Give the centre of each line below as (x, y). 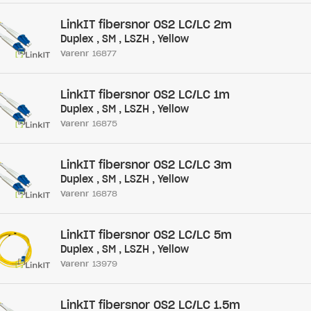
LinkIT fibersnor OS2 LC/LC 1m (145, 94)
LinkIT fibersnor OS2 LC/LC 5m (146, 235)
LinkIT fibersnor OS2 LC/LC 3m (146, 165)
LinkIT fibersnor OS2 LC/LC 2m (146, 24)
